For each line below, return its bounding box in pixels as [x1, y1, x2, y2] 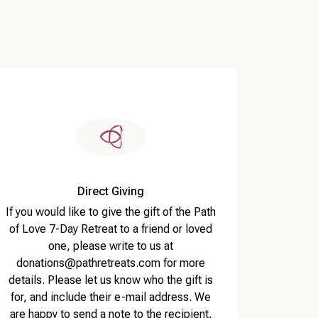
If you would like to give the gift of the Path [6, 205, 216, 219]
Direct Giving [77, 185, 144, 199]
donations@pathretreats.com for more [16, 256, 205, 270]
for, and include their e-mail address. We [11, 290, 211, 305]
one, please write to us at [48, 239, 173, 253]
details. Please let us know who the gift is [9, 273, 213, 287]
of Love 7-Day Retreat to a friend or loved [9, 222, 212, 236]
